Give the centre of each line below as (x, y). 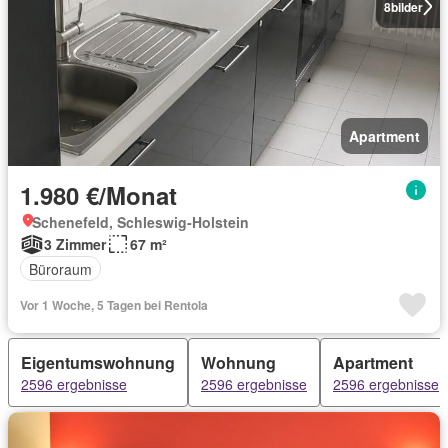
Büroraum (60, 268)
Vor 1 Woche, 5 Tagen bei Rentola (114, 305)
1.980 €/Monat (98, 195)
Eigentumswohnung (98, 363)
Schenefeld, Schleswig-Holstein (140, 222)
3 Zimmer (75, 244)
